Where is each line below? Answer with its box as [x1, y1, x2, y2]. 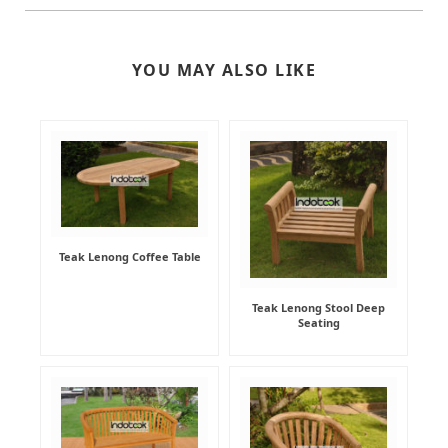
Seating [297, 315, 340, 331]
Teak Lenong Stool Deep [252, 300, 385, 316]
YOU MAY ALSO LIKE [131, 59, 317, 82]
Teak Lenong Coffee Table [58, 249, 201, 265]
